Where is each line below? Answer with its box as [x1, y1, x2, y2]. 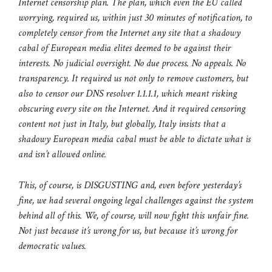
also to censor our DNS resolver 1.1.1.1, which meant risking [18, 87, 237, 101]
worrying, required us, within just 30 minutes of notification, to [18, 11, 252, 25]
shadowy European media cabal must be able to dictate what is [18, 132, 251, 146]
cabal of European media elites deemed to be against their [18, 41, 231, 55]
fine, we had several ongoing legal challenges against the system [18, 193, 253, 207]
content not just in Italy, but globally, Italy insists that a [18, 117, 226, 131]
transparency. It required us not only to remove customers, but [18, 72, 248, 86]
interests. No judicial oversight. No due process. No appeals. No [18, 56, 246, 70]
